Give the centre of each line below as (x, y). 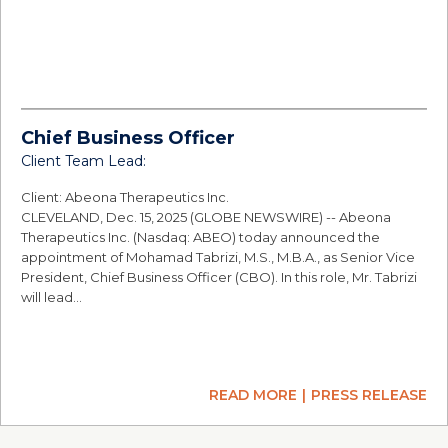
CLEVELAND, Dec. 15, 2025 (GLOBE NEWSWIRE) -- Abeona (206, 217)
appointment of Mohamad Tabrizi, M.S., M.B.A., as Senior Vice (218, 257)
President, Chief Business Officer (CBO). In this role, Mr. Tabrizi (219, 277)
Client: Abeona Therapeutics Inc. (125, 197)
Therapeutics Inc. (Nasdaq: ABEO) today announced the (200, 237)
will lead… (51, 297)
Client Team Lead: (83, 161)
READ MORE (253, 395)
